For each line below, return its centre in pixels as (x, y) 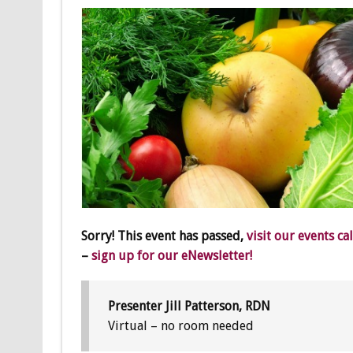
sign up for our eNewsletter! (171, 256)
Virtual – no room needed (180, 326)
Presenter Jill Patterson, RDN (189, 307)
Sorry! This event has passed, (163, 236)
